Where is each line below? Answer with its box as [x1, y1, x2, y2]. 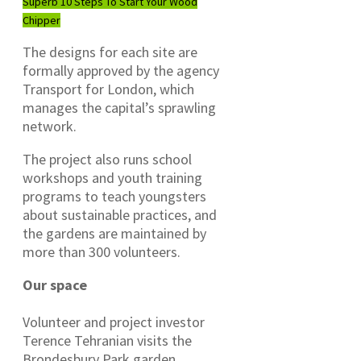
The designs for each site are [23, 42, 197, 61]
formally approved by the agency [23, 60, 219, 80]
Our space [23, 275, 87, 294]
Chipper [23, 12, 60, 27]
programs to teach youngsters [23, 186, 206, 205]
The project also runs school [23, 149, 192, 168]
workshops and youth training [23, 168, 202, 187]
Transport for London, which [23, 79, 194, 98]
